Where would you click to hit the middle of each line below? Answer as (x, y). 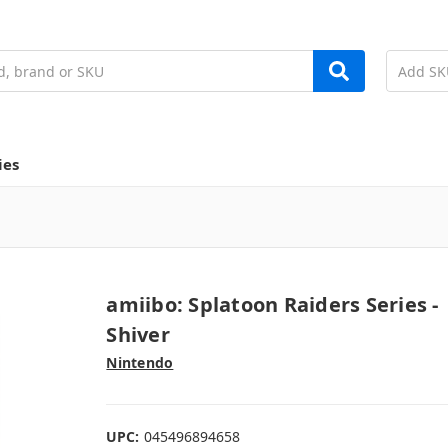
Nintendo (140, 362)
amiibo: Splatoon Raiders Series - (272, 304)
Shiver (138, 334)
